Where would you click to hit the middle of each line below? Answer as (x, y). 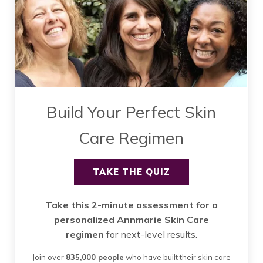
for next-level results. (151, 235)
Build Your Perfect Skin (131, 112)
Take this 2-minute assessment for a (131, 205)
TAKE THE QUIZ (131, 171)
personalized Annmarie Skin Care (131, 220)
